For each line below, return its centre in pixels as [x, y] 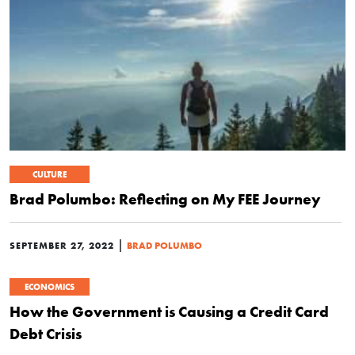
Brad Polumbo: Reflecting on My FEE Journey [165, 199]
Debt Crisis [46, 334]
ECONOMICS [50, 287]
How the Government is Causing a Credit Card [169, 312]
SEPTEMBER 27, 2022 [62, 246]
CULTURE [50, 175]
